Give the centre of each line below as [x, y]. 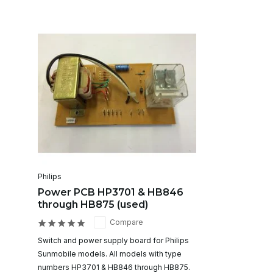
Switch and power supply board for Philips [113, 240]
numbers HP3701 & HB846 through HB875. [114, 267]
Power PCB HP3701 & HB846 [111, 192]
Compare [126, 222]
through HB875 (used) [93, 204]
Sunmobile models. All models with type [110, 253]
